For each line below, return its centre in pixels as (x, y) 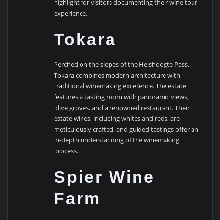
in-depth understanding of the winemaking (117, 140)
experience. (71, 13)
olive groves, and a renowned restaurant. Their (122, 108)
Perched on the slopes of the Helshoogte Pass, (122, 65)
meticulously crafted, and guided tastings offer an (126, 129)
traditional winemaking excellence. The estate (120, 86)
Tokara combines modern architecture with (117, 75)
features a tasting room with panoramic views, (122, 97)
